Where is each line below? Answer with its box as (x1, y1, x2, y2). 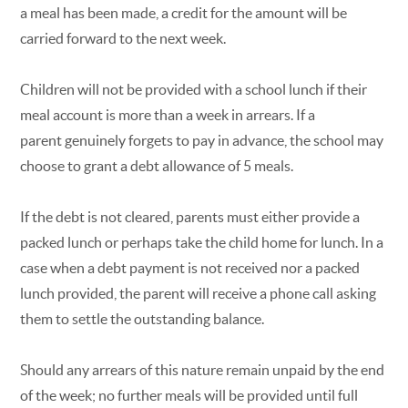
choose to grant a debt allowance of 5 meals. (20, 157, 294, 174)
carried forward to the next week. (20, 29, 227, 46)
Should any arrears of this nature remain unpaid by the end (20, 361, 385, 378)
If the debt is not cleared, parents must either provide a (20, 208, 361, 225)
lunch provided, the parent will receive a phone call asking (20, 284, 377, 301)
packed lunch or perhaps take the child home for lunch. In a (20, 233, 384, 250)
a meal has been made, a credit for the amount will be (20, 4, 348, 21)
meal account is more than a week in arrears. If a (20, 106, 316, 123)
